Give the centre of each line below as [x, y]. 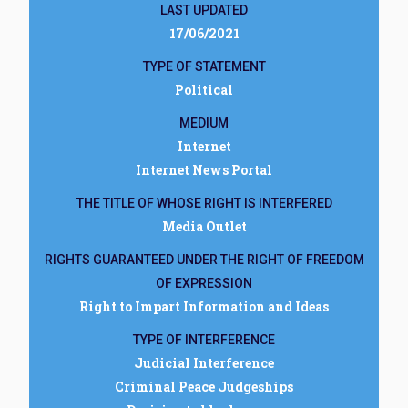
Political [204, 90]
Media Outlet [204, 226]
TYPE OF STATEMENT [204, 66]
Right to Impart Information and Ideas [204, 306]
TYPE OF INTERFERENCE [204, 340]
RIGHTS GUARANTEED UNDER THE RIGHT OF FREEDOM [204, 260]
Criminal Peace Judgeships [204, 387]
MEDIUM [204, 123]
